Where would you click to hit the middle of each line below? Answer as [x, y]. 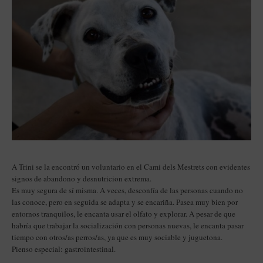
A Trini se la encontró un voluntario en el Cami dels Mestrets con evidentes [131, 166]
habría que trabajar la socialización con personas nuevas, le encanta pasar [128, 225]
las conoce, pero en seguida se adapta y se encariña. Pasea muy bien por [125, 202]
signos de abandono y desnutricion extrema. [82, 178]
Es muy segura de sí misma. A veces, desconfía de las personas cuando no [127, 190]
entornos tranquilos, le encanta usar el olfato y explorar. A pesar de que [124, 213]
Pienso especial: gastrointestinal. [64, 249]
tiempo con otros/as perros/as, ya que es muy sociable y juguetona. [117, 237]
